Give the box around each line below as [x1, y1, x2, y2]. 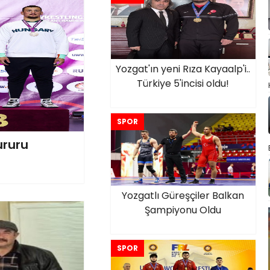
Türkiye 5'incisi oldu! [137, 77, 229, 90]
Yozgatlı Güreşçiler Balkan [122, 189, 244, 202]
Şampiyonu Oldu [145, 203, 221, 217]
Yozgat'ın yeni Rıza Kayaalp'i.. [116, 62, 250, 76]
